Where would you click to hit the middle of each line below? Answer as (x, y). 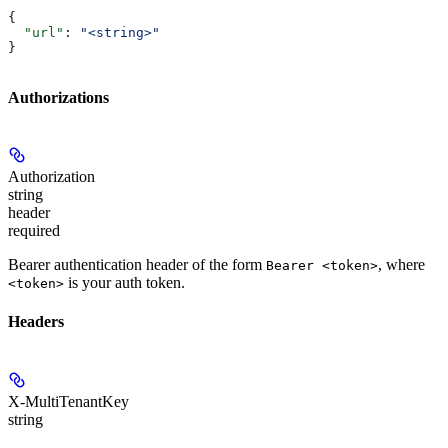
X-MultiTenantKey (68, 401)
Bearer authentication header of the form (137, 265)
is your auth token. (124, 283)
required (34, 231)
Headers (36, 322)
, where (401, 265)
